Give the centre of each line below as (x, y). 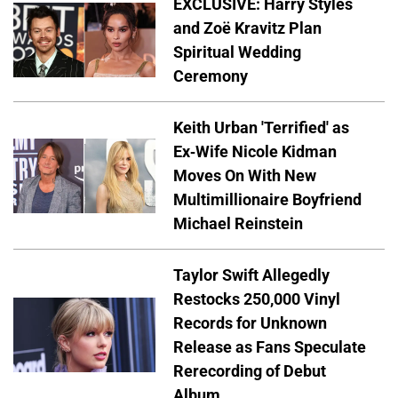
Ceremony (211, 76)
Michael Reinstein (238, 224)
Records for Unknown (250, 323)
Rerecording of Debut (250, 371)
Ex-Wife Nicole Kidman (255, 152)
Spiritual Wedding (237, 52)
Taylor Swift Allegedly (251, 275)
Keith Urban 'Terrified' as (261, 128)
